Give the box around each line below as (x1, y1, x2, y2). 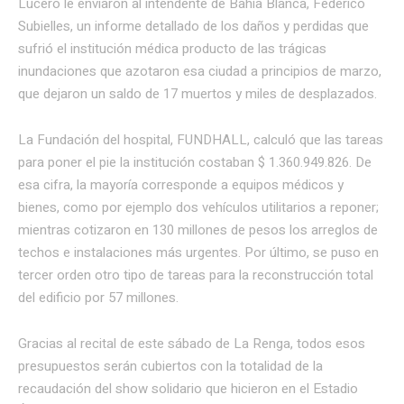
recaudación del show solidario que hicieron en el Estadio (18, 378, 358, 399)
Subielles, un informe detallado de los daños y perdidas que (18, 15, 369, 36)
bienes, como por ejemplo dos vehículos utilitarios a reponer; (18, 197, 379, 217)
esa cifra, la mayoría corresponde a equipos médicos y (18, 174, 344, 195)
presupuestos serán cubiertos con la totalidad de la (18, 355, 323, 376)
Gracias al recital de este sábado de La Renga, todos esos (18, 333, 365, 353)
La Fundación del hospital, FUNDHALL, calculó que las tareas (18, 129, 383, 150)
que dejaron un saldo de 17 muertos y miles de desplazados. (18, 83, 377, 104)
